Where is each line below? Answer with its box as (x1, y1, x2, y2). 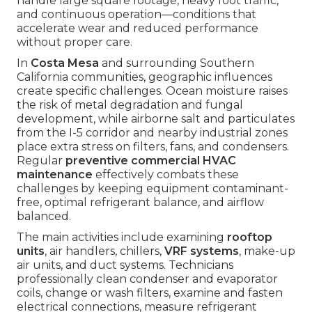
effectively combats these (93, 168, 239, 182)
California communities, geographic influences (17, 70, 272, 84)
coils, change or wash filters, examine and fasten (17, 286, 283, 300)
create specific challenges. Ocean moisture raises (17, 84, 288, 98)
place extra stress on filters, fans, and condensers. (17, 140, 289, 154)
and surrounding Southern (99, 56, 254, 70)
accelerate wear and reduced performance (17, 22, 258, 36)
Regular (17, 154, 65, 168)
